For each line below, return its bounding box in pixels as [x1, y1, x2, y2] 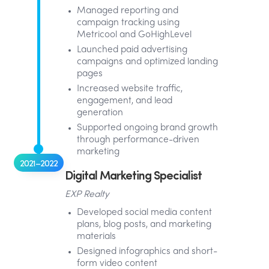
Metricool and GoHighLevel [77, 31, 192, 39]
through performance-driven [77, 136, 199, 144]
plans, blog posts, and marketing [77, 220, 211, 229]
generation [77, 109, 123, 117]
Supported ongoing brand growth [77, 124, 218, 132]
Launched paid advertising [77, 46, 187, 54]
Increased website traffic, [77, 85, 183, 93]
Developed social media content [77, 208, 212, 217]
